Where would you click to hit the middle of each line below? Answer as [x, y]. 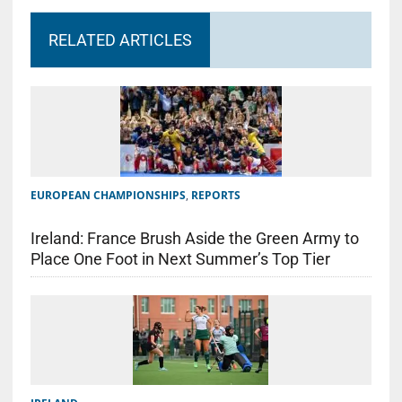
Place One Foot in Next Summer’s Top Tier [180, 258]
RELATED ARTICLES [120, 39]
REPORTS [215, 195]
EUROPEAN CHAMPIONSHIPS [108, 195]
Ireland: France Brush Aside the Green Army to [194, 238]
